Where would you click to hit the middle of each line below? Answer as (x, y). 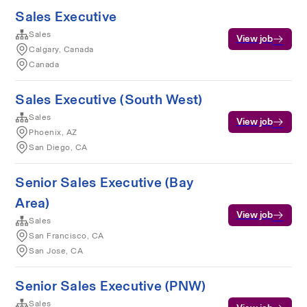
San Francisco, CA (66, 235)
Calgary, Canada (61, 49)
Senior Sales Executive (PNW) (111, 285)
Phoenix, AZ (53, 132)
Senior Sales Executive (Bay (105, 182)
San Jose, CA (56, 250)
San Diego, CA (58, 147)
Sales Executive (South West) (109, 99)
